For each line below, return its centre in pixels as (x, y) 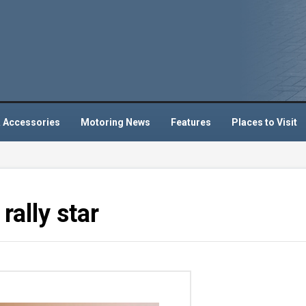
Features (191, 122)
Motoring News (115, 122)
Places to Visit (264, 122)
